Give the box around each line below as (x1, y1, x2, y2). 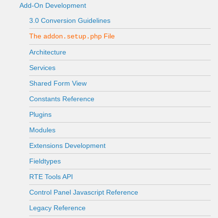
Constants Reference (29, 95, 94, 103)
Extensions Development (29, 142, 106, 149)
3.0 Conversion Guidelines (29, 17, 110, 24)
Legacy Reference (29, 204, 86, 212)
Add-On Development (19, 1, 86, 9)
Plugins (29, 110, 52, 118)
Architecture (29, 48, 66, 56)
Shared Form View (29, 79, 87, 87)
